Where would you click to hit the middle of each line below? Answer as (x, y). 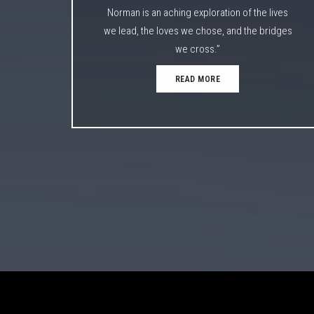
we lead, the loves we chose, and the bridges (198, 30)
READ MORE (198, 79)
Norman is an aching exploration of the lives (198, 12)
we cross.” (198, 49)
